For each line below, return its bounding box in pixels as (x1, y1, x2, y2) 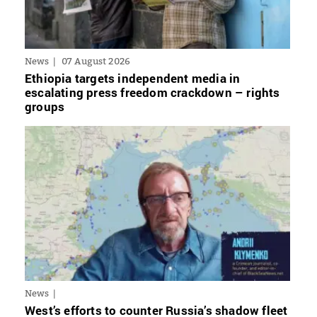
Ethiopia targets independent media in (25, 69, 241, 86)
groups (25, 98, 65, 115)
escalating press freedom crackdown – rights (25, 83, 280, 100)
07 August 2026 (61, 54, 131, 67)
